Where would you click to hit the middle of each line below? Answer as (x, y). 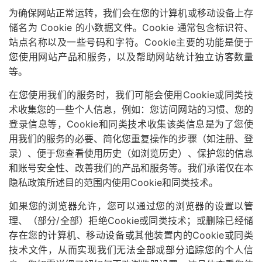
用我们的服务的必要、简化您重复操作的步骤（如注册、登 (131, 139)
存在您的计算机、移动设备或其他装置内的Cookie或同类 (131, 235)
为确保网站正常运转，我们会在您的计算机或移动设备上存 (131, 13)
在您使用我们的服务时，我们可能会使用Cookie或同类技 (131, 95)
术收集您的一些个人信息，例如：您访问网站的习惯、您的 (131, 109)
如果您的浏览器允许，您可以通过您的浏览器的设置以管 (131, 206)
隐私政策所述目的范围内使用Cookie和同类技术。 (113, 182)
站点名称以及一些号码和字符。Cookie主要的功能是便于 (131, 42)
